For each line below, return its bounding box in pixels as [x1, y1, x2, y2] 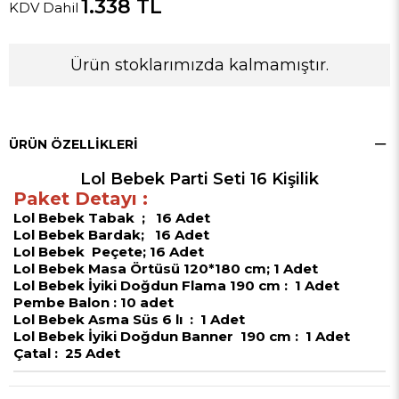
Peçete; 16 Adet [92, 242, 204, 260]
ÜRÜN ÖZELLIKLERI [9, 135, 138, 152]
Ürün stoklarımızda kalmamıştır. [70, 54, 329, 75]
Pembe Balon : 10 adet [13, 293, 174, 311]
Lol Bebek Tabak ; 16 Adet [13, 208, 210, 226]
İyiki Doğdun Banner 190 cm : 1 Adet [85, 327, 354, 345]
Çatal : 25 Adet [13, 344, 120, 362]
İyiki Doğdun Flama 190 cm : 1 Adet [85, 276, 339, 294]
